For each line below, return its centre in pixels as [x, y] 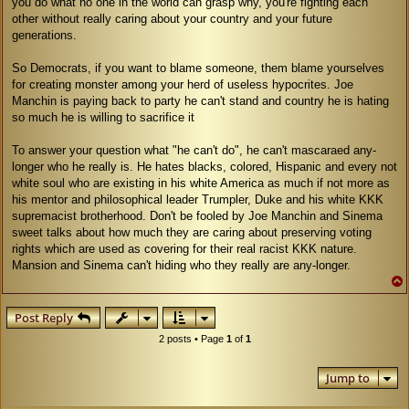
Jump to [348, 378]
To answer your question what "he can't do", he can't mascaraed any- [194, 150]
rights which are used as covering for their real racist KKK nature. [184, 248]
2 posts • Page [192, 338]
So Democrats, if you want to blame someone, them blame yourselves [198, 68]
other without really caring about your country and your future [172, 18]
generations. [44, 35]
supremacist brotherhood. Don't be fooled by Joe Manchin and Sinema [197, 215]
